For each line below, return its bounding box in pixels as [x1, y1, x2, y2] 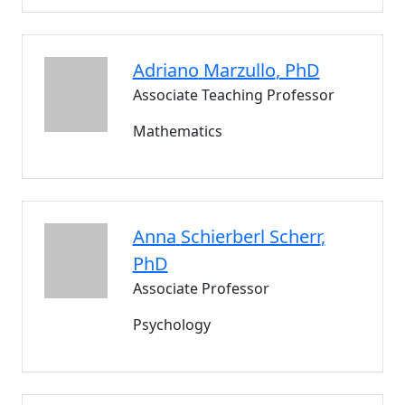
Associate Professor [132, 278, 269, 298]
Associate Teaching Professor [132, 85, 334, 105]
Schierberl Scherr [180, 224, 321, 249]
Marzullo [202, 58, 276, 82]
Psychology [132, 315, 211, 334]
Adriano [132, 58, 199, 82]
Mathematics [132, 121, 222, 141]
